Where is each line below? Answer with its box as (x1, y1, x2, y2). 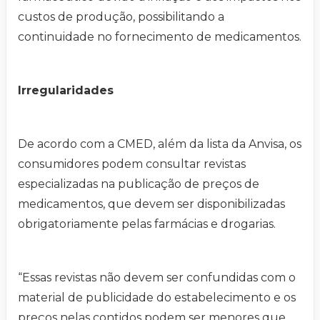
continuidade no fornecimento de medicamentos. (18, 30, 301, 44)
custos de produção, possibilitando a (18, 10, 224, 24)
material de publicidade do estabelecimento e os (18, 291, 296, 305)
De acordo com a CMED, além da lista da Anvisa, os (18, 137, 301, 151)
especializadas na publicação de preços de (18, 177, 259, 191)
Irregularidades (18, 84, 114, 98)
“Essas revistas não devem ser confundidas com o (18, 271, 296, 285)
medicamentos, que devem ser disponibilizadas (18, 197, 285, 211)
